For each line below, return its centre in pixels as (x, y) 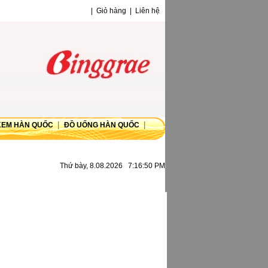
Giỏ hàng (112, 11)
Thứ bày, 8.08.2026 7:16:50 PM (112, 166)
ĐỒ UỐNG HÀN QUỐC (103, 125)
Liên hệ (148, 11)
